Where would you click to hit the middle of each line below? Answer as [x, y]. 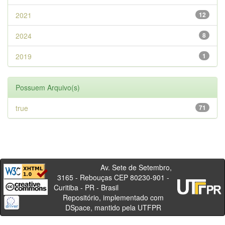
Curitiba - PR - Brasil [113, 187]
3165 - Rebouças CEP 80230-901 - [113, 177]
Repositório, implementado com [113, 197]
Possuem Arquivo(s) [48, 87]
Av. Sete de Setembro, [113, 167]
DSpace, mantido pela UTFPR [113, 207]
